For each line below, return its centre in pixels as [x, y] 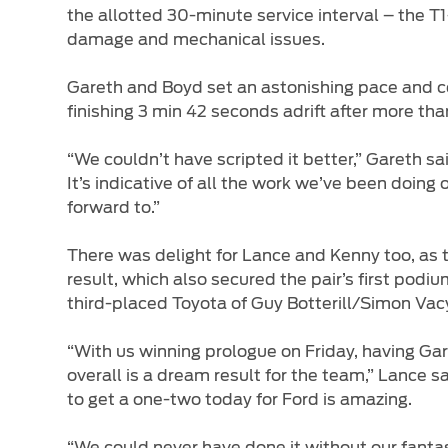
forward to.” [114, 207]
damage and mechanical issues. [196, 39]
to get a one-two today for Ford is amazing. [240, 399]
